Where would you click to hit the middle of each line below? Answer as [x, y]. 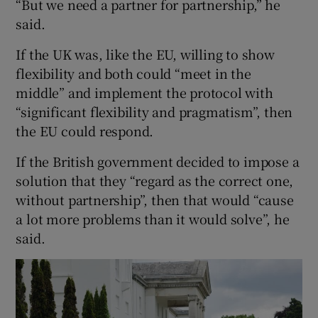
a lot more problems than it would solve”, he [153, 218]
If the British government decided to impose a [158, 161]
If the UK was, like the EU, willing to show [145, 54]
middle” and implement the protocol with [144, 92]
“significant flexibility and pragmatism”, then [154, 111]
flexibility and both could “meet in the [133, 73]
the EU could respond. [85, 130]
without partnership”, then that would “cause [155, 199]
